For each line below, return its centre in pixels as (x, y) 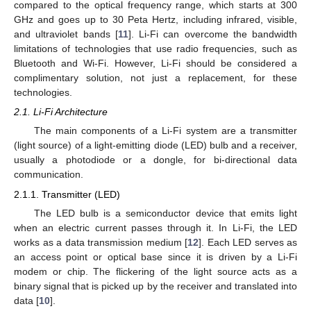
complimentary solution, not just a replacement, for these (155, 78)
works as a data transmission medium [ (101, 242)
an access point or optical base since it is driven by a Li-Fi (155, 257)
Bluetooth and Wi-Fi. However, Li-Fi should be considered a (155, 64)
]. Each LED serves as (248, 242)
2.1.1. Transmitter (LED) (67, 194)
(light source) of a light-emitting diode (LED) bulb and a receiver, (155, 145)
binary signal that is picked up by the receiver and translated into (155, 286)
